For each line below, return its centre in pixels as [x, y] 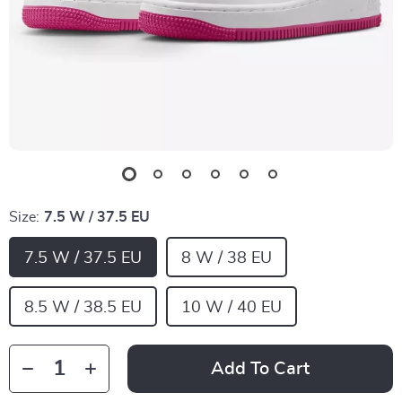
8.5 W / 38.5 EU [83, 308]
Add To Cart [260, 369]
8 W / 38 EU [227, 258]
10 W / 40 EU [232, 308]
